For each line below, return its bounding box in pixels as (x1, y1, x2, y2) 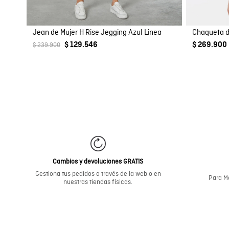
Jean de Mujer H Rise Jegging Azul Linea (33, 28, 162, 38)
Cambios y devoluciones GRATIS (53, 157, 144, 167)
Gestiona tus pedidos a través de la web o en (35, 170, 161, 179)
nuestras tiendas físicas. (63, 178, 133, 187)
